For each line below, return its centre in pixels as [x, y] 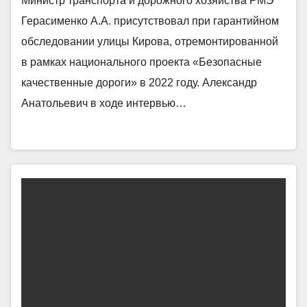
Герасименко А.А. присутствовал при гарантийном [150, 21]
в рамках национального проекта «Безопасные [142, 62]
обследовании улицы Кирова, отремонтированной [150, 41]
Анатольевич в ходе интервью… [104, 103]
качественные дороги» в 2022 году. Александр [139, 82]
